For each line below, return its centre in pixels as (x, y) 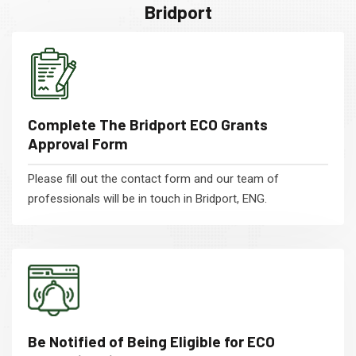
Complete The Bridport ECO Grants (148, 124)
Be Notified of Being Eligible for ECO (151, 341)
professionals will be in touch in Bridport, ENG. (147, 199)
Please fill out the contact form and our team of (153, 179)
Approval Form (78, 143)
